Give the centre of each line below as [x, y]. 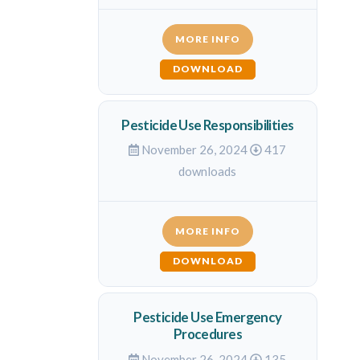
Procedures [207, 334]
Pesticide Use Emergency [208, 317]
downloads [208, 172]
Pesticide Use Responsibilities [208, 125]
